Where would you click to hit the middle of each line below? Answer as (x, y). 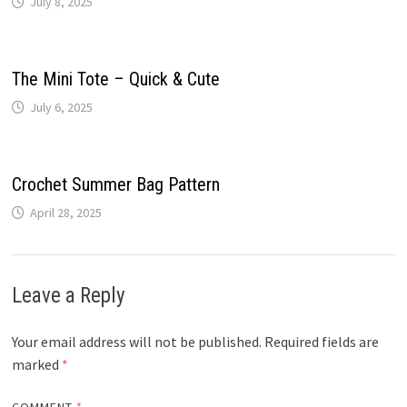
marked (36, 364)
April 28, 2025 (65, 212)
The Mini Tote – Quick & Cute (115, 79)
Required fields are (321, 341)
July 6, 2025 (61, 107)
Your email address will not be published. (136, 341)
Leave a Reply (68, 295)
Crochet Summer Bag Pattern (115, 184)
